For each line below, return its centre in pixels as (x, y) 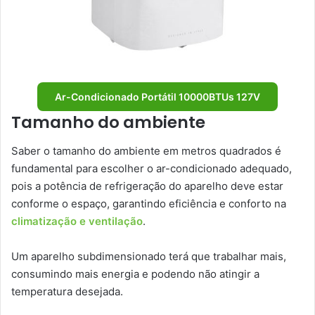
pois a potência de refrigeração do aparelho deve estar (147, 186)
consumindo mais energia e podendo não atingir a (135, 274)
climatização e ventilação (77, 221)
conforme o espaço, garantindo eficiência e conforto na (149, 203)
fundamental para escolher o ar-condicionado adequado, (152, 168)
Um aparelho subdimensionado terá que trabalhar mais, (149, 256)
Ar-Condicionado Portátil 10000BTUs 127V (157, 97)
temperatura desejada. (69, 291)
